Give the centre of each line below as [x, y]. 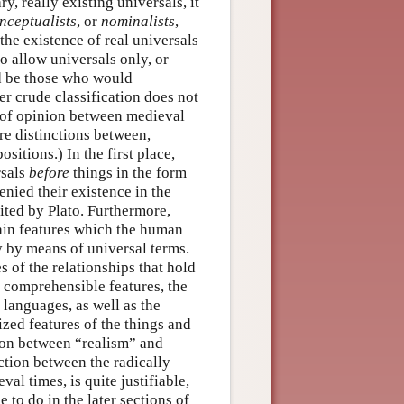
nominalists [138, 21]
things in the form [128, 172]
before [49, 172]
